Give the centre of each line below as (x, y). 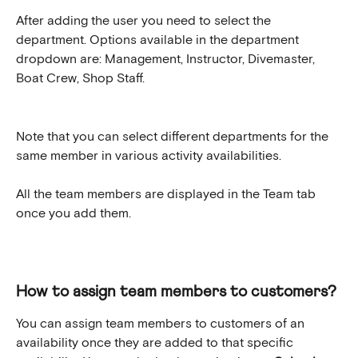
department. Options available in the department (159, 40)
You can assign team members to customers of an (162, 324)
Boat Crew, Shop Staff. (80, 79)
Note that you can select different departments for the (174, 136)
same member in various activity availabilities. (149, 155)
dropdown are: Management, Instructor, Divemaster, (167, 60)
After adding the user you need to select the (145, 21)
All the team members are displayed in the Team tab (167, 195)
